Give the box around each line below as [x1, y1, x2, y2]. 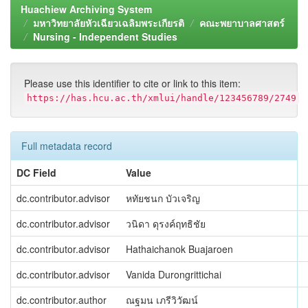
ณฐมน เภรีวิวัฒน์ [126, 293, 198, 307]
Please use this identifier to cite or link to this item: [24, 76, 241, 90]
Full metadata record [21, 139, 112, 153]
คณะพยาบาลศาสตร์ [199, 16, 285, 30]
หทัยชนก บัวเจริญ [126, 191, 200, 205]
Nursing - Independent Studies [33, 30, 177, 43]
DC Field [16, 166, 56, 179]
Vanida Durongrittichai [126, 267, 221, 281]
